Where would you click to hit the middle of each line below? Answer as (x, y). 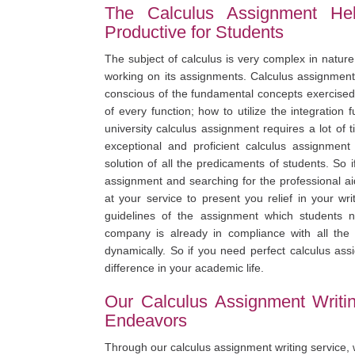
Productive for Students (194, 32)
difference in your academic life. (184, 268)
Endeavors (146, 321)
